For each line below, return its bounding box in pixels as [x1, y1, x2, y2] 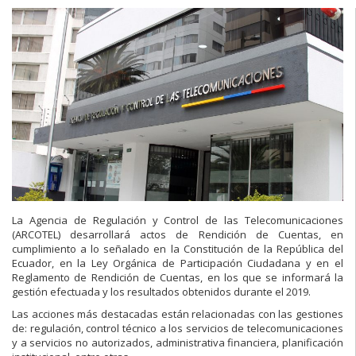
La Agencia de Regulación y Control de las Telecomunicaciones [12, 213, 343, 228]
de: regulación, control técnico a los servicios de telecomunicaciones [12, 321, 343, 336]
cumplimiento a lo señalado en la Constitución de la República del [12, 242, 343, 257]
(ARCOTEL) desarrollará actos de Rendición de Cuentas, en [12, 227, 343, 242]
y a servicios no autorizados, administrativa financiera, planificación [12, 335, 343, 350]
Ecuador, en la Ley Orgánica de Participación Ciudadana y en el [12, 256, 343, 271]
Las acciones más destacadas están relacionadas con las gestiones [12, 307, 343, 322]
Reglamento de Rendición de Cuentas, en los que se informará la [12, 270, 343, 285]
